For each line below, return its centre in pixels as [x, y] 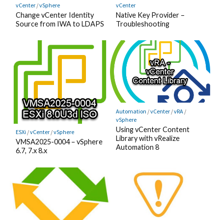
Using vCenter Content [152, 129]
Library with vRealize [148, 138]
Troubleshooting [142, 24]
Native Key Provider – [150, 15]
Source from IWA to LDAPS [60, 24]
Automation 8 [137, 147]
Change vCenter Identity [55, 15]
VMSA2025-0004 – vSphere [59, 142]
